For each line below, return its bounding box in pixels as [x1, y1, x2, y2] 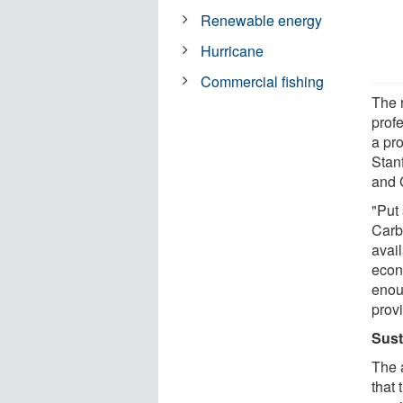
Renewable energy [201, 9, 323, 31]
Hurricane [201, 40, 264, 61]
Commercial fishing [201, 70, 325, 92]
